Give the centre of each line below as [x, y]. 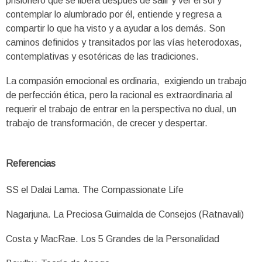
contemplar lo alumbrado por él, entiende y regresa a [114, 14]
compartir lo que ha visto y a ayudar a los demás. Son [116, 28]
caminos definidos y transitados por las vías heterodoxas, [124, 42]
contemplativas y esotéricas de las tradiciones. [102, 56]
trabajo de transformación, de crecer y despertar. [107, 123]
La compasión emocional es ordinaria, [83, 81]
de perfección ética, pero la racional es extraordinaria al [119, 95]
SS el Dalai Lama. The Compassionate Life [95, 190]
